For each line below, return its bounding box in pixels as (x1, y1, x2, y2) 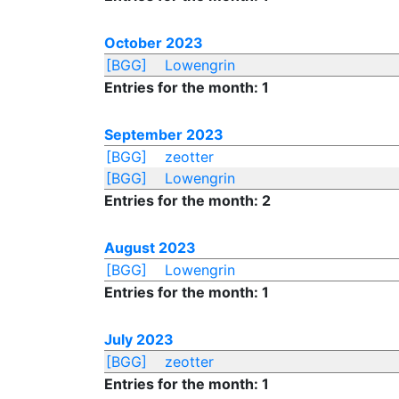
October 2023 (104, 34, 203, 52)
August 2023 (104, 239, 196, 256)
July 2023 (104, 330, 174, 348)
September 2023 (104, 126, 224, 143)
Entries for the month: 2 (104, 191, 271, 209)
